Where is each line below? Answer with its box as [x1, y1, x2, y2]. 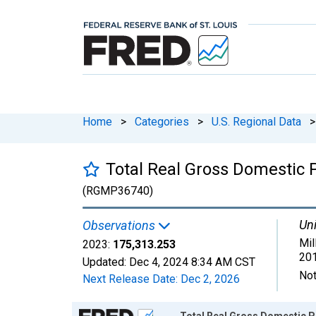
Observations [83, 217, 158, 233]
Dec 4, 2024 [129, 255, 188, 269]
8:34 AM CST [191, 255, 255, 269]
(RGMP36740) [83, 183, 153, 197]
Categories [135, 114, 189, 128]
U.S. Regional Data [212, 114, 301, 128]
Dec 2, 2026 [181, 272, 240, 286]
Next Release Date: [83, 272, 181, 286]
